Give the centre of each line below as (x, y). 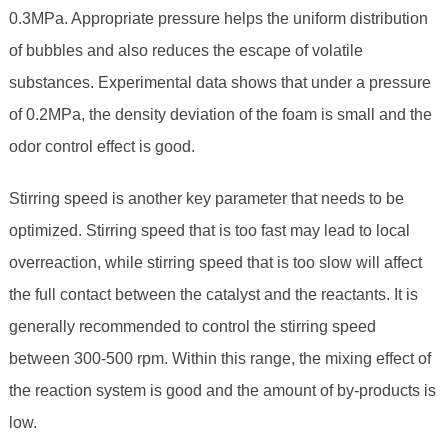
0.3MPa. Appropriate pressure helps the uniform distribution (218, 19)
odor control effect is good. (101, 147)
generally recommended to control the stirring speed (192, 327)
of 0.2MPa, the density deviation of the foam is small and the (220, 115)
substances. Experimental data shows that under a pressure (219, 83)
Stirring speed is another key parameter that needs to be (206, 199)
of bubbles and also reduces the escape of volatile (185, 51)
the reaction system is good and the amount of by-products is (222, 391)
